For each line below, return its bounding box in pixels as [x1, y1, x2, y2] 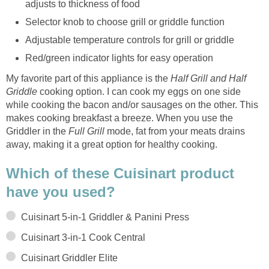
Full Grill [68, 125, 104, 136]
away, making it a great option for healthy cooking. [6, 139, 217, 150]
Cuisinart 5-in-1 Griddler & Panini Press [21, 212, 189, 223]
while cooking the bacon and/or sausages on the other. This [6, 99, 258, 110]
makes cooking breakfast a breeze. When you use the [6, 112, 233, 123]
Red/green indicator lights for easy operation [25, 52, 213, 63]
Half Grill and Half [171, 73, 246, 83]
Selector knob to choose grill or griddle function [25, 16, 225, 27]
